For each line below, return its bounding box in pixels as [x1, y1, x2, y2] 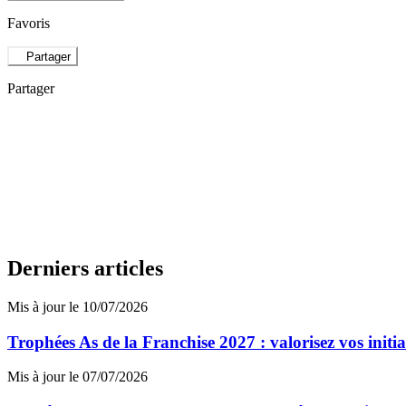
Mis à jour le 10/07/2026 [7, 298, 148, 314]
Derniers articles [7, 256, 163, 281]
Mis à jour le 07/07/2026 [7, 369, 148, 385]
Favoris [7, 14, 50, 31]
